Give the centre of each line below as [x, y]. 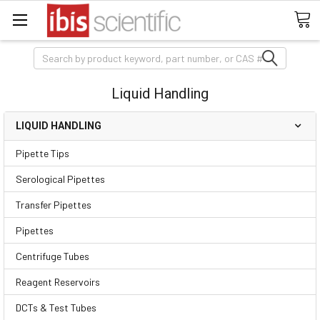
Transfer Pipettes [54, 204]
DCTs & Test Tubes [56, 307]
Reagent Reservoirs [58, 281]
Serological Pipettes [60, 179]
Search [49, 54]
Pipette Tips [42, 153]
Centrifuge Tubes [52, 256]
